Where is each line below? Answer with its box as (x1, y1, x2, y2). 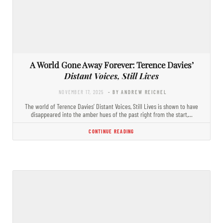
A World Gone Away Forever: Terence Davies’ (29, 59, 194, 70)
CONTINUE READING (89, 127, 134, 134)
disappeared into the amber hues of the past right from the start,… (30, 110, 193, 118)
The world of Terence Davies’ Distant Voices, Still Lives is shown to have (25, 102, 198, 111)
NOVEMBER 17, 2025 (59, 88, 104, 95)
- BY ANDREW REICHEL (108, 88, 167, 95)
